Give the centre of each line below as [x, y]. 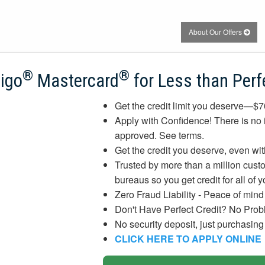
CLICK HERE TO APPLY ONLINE [188, 239]
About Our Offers [216, 32]
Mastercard [76, 81]
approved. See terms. [160, 135]
